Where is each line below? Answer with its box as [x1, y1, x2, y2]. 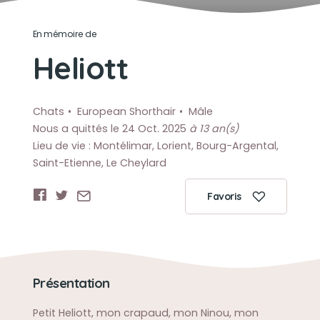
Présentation [32, 275, 110, 291]
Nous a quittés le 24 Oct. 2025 [32, 121, 189, 136]
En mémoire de [32, 28, 97, 40]
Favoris [207, 190, 241, 203]
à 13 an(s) [189, 121, 239, 136]
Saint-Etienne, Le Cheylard [32, 156, 166, 170]
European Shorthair [76, 104, 176, 119]
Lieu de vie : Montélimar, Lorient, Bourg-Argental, [32, 139, 279, 153]
